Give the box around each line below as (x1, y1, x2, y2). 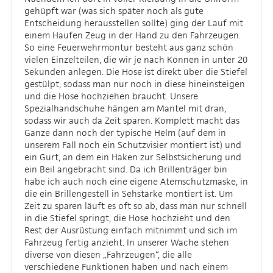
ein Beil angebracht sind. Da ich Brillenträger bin (24, 163, 227, 175)
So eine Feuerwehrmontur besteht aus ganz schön (24, 41, 233, 53)
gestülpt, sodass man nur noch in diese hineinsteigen (24, 78, 245, 90)
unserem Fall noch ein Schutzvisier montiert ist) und (24, 139, 241, 151)
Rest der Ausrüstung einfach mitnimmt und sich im (24, 224, 237, 236)
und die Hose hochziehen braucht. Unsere (24, 90, 198, 102)
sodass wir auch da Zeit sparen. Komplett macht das (24, 115, 239, 126)
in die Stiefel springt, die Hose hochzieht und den (24, 212, 230, 224)
